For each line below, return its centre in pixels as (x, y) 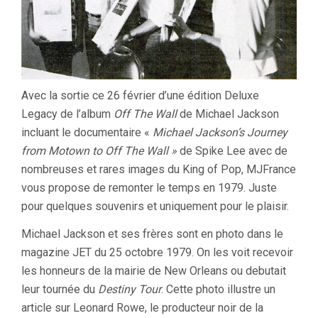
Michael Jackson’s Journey (220, 132)
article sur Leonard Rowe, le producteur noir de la (142, 307)
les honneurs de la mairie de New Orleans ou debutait (154, 270)
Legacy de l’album (67, 114)
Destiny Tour (130, 289)
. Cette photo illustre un (218, 289)
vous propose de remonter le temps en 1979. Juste (149, 187)
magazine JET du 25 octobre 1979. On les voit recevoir (157, 252)
